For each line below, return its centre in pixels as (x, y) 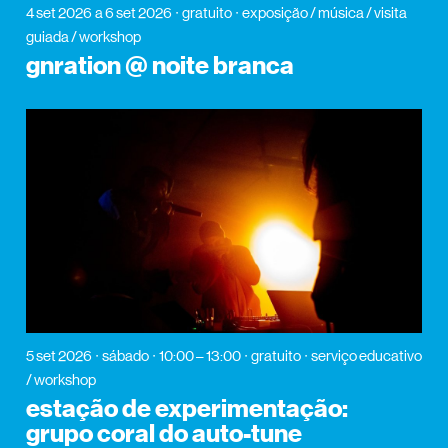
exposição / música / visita (324, 13)
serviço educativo (366, 355)
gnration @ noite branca (159, 66)
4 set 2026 (58, 13)
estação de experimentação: (186, 408)
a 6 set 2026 (133, 13)
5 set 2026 (58, 355)
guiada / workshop (83, 37)
